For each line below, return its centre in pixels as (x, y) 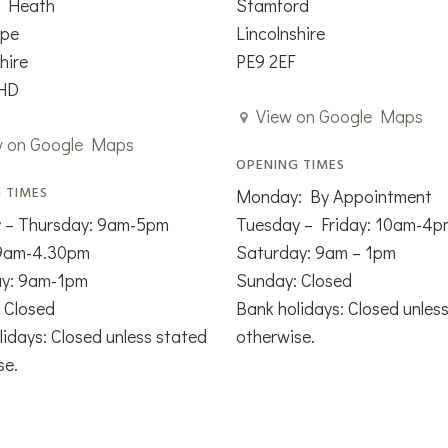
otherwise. (275, 335)
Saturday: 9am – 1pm (315, 251)
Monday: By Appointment (333, 195)
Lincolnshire (280, 32)
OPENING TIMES (290, 165)
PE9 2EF (265, 60)
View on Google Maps (339, 115)
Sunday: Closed (293, 279)
